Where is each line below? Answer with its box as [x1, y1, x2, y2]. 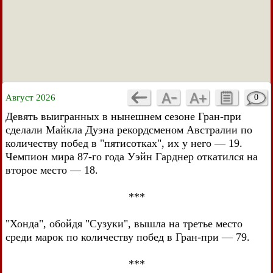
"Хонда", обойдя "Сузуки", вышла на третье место [5, 218, 243, 230]
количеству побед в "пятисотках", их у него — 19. [5, 137, 243, 149]
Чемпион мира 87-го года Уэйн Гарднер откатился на [5, 151, 258, 163]
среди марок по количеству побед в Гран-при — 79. [5, 231, 250, 243]
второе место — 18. [5, 164, 98, 176]
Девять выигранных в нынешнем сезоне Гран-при [5, 110, 241, 122]
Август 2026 [5, 93, 55, 102]
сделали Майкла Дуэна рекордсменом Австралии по [5, 124, 252, 136]
